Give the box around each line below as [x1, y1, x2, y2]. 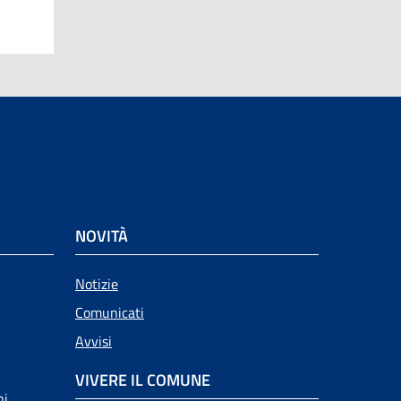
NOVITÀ [75, 224, 128, 248]
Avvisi [75, 330, 112, 352]
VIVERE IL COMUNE [75, 368, 210, 392]
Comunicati [75, 302, 144, 323]
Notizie [75, 273, 118, 294]
